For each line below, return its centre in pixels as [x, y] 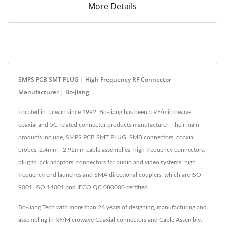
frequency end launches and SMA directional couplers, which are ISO [110, 175]
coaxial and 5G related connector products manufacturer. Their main [109, 124]
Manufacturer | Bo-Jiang [54, 92]
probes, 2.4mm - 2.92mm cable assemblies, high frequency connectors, [112, 149]
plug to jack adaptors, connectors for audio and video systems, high [107, 162]
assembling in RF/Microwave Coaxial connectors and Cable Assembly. [110, 220]
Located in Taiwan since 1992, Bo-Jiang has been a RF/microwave [105, 112]
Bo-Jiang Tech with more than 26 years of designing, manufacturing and [113, 207]
